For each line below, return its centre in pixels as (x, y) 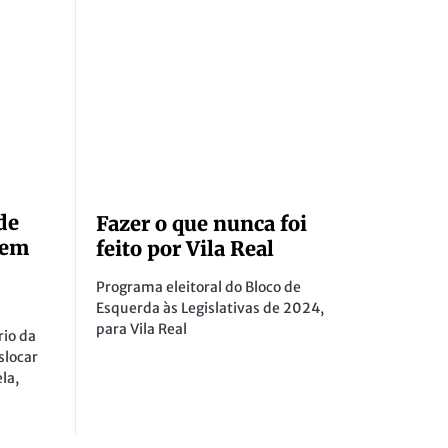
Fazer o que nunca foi (201, 224)
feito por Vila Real (185, 249)
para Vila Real (141, 329)
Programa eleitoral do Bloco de (198, 287)
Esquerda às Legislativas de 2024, (210, 308)
